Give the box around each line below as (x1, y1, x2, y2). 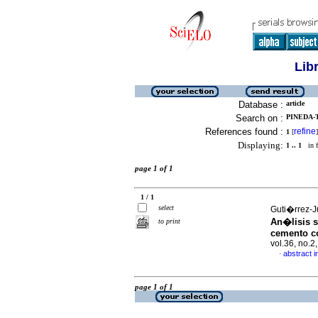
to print (158, 217, 180, 225)
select (158, 204, 174, 212)
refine (294, 126, 316, 136)
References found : (205, 126, 283, 137)
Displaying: (238, 140, 283, 150)
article (286, 99, 305, 107)
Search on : (236, 113, 283, 124)
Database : (238, 99, 283, 110)
